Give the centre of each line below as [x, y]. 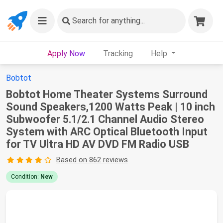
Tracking [118, 53]
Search [84, 21]
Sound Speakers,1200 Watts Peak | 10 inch [111, 107]
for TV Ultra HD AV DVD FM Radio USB [98, 144]
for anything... [121, 21]
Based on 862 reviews [92, 160]
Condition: [26, 177]
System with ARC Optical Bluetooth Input [107, 132]
